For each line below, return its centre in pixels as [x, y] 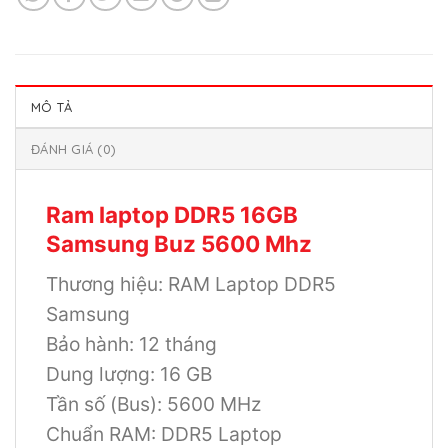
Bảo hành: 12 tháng [131, 344]
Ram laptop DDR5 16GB [172, 214]
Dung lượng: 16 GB [129, 374]
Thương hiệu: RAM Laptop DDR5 [191, 284]
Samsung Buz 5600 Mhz [179, 243]
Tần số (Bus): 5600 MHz [153, 404]
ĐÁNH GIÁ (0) [73, 148]
